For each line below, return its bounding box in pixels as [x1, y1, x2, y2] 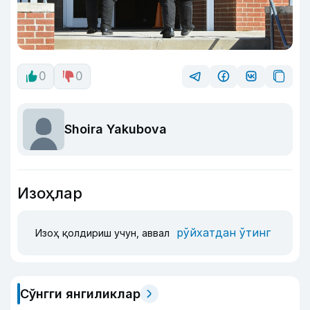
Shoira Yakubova [64, 122, 167, 137]
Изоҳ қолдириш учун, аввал [35, 227, 172, 239]
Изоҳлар [17, 183, 82, 202]
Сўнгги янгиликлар [20, 286, 140, 301]
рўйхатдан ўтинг [176, 226, 271, 240]
